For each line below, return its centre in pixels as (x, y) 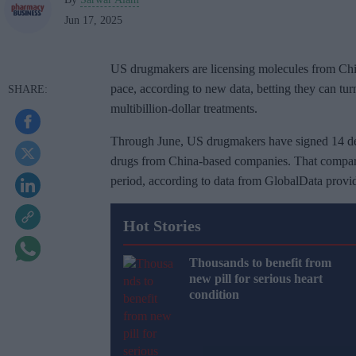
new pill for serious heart (256, 279)
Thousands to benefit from (260, 263)
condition (214, 295)
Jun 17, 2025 (93, 21)
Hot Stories (162, 226)
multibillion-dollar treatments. (184, 109)
